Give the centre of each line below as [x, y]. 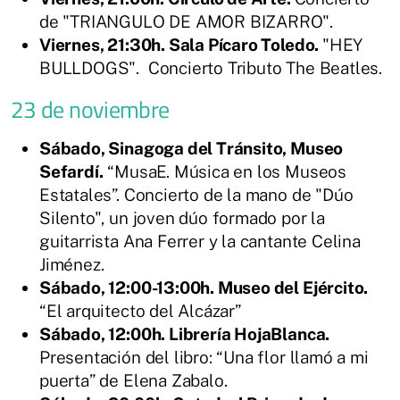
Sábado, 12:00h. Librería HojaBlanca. [185, 333]
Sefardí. [71, 171]
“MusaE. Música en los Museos [225, 171]
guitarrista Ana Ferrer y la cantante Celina [200, 241]
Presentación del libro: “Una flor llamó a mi [204, 357]
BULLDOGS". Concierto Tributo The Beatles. [211, 67]
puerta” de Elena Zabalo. [133, 380]
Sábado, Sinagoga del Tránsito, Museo [192, 148]
